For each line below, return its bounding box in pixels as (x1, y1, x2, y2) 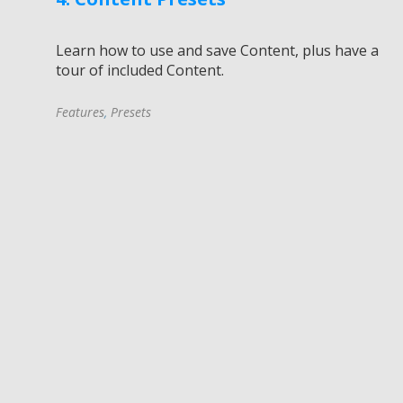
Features (56, 103, 104, 121)
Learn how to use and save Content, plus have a (56, 40, 379, 60)
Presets (111, 103, 151, 121)
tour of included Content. (56, 59, 224, 80)
